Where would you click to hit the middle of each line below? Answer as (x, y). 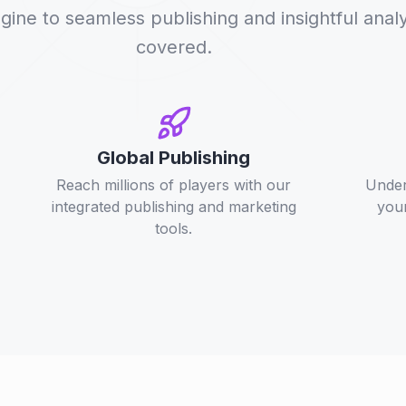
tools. (174, 228)
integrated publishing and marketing (174, 207)
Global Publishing (174, 158)
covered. (174, 47)
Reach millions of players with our (174, 185)
